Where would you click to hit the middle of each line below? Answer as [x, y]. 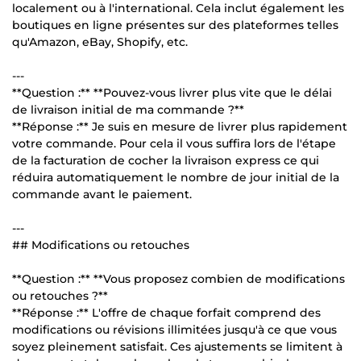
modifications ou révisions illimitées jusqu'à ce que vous [174, 329]
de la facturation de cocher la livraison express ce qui [166, 160]
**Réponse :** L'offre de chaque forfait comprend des [166, 312]
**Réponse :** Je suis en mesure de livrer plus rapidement [180, 126]
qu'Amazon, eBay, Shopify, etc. [100, 41]
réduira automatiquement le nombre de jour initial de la [176, 177]
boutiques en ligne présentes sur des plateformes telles [175, 25]
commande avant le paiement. [102, 194]
